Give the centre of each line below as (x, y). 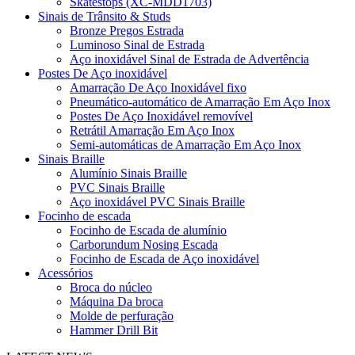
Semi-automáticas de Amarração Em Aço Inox (185, 145)
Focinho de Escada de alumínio (148, 230)
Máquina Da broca (116, 302)
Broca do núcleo (111, 287)
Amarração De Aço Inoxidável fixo (158, 88)
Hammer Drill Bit (114, 330)
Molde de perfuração (122, 316)
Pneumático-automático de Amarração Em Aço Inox (200, 102)
